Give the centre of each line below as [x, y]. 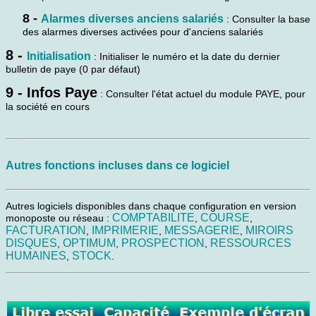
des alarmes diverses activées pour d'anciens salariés [143, 31]
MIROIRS [269, 230]
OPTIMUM [89, 243]
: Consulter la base [267, 19]
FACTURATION [46, 230]
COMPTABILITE [153, 217]
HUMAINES [36, 255]
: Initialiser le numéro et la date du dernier [186, 56]
